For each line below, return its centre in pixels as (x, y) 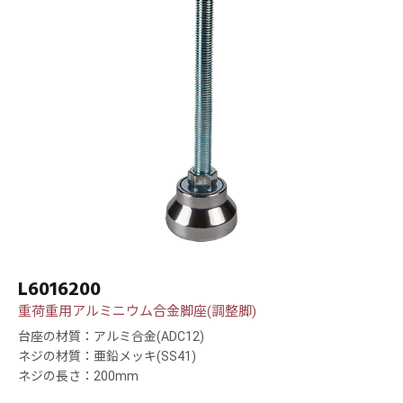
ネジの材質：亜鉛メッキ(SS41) (107, 357)
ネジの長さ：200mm (78, 376)
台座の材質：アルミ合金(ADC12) (111, 337)
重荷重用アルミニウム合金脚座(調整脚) (137, 312)
